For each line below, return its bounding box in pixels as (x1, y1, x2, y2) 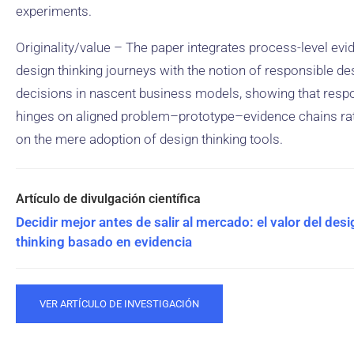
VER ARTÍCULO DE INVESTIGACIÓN (40, 298, 199, 310)
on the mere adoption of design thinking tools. (16, 131, 283, 147)
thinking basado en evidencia (16, 234, 192, 250)
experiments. (16, 3, 92, 19)
